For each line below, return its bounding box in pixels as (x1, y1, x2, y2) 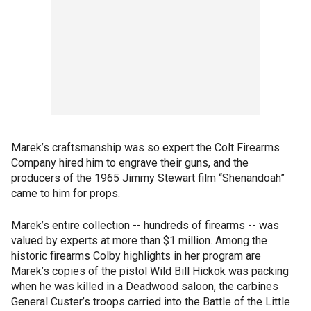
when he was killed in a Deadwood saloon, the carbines (11, 280, 278, 294)
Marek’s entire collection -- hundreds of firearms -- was (11, 219, 279, 233)
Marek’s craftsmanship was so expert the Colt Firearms (11, 141, 280, 155)
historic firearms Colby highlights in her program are (11, 249, 261, 263)
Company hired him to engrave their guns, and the (11, 156, 249, 170)
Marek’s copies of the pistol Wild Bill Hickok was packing (11, 264, 289, 278)
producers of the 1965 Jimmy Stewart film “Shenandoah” (11, 171, 285, 185)
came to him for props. (11, 187, 120, 201)
